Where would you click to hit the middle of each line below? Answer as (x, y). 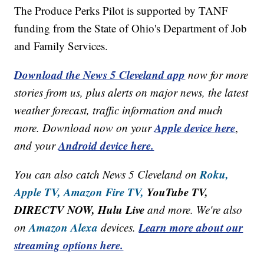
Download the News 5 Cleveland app (100, 75)
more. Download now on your (85, 128)
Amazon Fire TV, (104, 192)
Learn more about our (191, 227)
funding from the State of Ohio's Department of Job (131, 28)
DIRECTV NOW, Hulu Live (80, 210)
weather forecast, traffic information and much (119, 110)
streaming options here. (69, 245)
